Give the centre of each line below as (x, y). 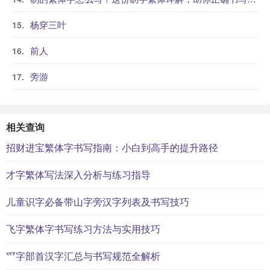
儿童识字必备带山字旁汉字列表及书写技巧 (98, 202)
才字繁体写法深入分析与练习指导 (78, 174)
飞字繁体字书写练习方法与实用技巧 (83, 229)
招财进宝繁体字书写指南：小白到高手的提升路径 (112, 147)
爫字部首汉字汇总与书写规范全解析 (83, 256)
